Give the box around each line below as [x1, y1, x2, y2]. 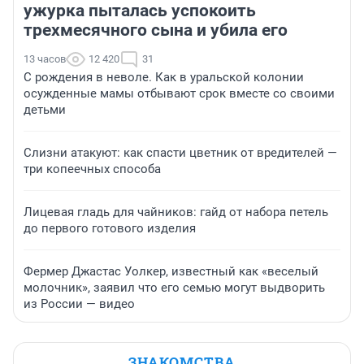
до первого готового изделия [24, 220, 196, 236]
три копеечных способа [24, 161, 161, 176]
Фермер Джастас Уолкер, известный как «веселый [24, 263, 318, 279]
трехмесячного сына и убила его [24, 19, 288, 40]
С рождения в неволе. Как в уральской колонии [24, 69, 304, 84]
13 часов [24, 52, 66, 65]
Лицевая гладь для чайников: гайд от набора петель [24, 204, 328, 219]
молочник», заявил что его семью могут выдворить [24, 279, 325, 295]
